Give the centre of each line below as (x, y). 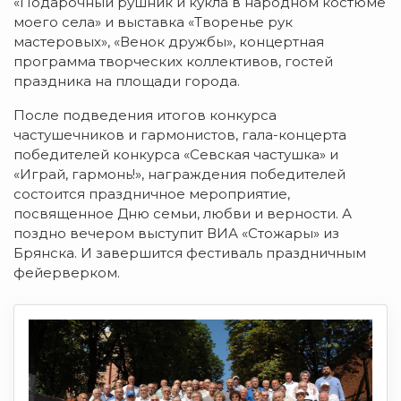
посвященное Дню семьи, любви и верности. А (183, 213)
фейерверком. (67, 272)
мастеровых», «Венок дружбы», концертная (169, 41)
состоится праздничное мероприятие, (152, 193)
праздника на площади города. (127, 81)
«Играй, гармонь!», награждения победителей (179, 174)
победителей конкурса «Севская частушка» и (176, 154)
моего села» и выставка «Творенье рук (153, 21)
